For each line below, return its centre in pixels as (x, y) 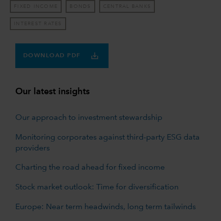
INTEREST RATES (38, 23)
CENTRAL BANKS (127, 7)
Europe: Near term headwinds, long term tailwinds (105, 207)
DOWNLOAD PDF (52, 55)
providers (32, 148)
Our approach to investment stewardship (89, 118)
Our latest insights (52, 92)
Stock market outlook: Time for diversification (97, 187)
